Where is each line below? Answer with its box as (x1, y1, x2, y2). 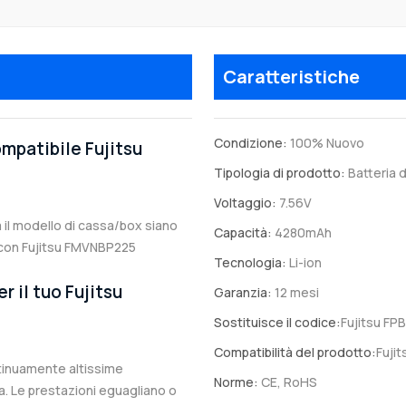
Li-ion (286, 254, 322, 272)
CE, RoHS (258, 373, 317, 391)
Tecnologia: (214, 254, 286, 272)
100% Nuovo (287, 134, 364, 152)
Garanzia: (214, 284, 272, 302)
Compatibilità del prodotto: (214, 343, 376, 362)
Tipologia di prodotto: (214, 164, 345, 182)
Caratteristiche (223, 64, 360, 90)
